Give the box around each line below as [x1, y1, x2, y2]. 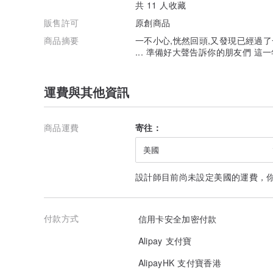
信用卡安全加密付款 [135, 212, 217, 225]
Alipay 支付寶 [135, 234, 192, 247]
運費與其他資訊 [44, 82, 129, 101]
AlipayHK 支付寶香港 [135, 256, 221, 269]
